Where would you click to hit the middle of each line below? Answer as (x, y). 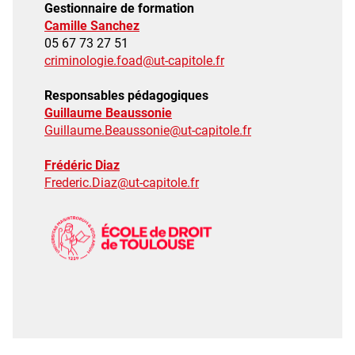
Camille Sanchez (92, 26)
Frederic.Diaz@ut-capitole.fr (122, 183)
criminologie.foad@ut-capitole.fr (134, 61)
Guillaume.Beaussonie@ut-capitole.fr (148, 131)
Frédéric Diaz (82, 166)
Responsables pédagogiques (126, 96)
